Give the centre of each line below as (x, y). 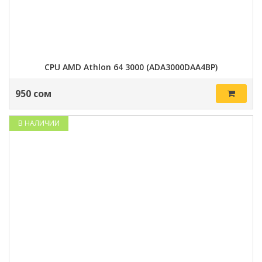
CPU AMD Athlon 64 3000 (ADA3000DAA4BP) (131, 67)
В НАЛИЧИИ (39, 123)
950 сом (33, 93)
